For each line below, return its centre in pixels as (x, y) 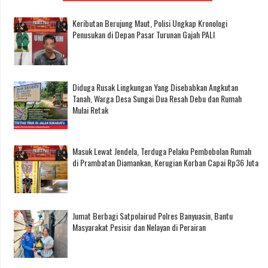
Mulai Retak (90, 110)
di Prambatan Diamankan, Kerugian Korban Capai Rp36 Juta (165, 163)
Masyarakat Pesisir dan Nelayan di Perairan (139, 227)
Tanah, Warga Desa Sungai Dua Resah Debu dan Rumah (157, 99)
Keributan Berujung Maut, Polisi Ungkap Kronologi (150, 23)
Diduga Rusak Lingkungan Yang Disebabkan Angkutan (155, 87)
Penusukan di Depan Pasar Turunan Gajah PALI (144, 34)
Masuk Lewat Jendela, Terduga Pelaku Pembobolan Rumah (162, 151)
